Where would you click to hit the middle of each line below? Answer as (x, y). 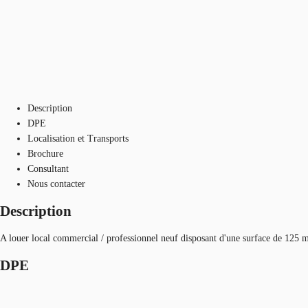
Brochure (45, 153)
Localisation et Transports (78, 138)
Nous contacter (56, 184)
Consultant (48, 168)
